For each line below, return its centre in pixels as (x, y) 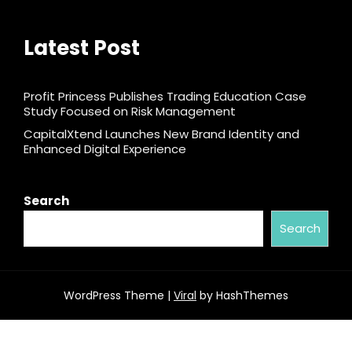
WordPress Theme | (119, 296)
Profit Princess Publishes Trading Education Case (165, 97)
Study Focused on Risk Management (130, 112)
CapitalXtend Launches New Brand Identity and (161, 134)
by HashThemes (242, 296)
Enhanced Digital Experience (105, 149)
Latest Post (82, 48)
